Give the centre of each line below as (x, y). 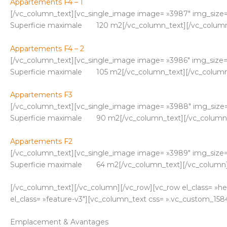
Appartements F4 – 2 (47, 48)
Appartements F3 (41, 95)
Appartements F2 (41, 141)
